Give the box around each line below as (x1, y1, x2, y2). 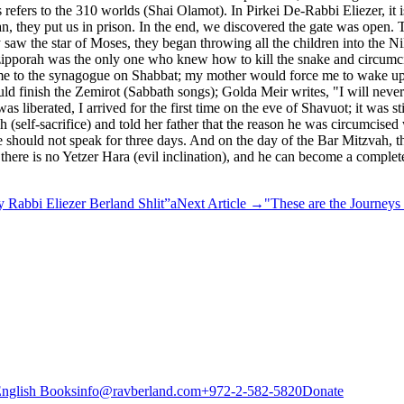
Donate (302, 382, 344, 399)
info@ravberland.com (77, 382, 201, 399)
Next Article (177, 195, 246, 211)
